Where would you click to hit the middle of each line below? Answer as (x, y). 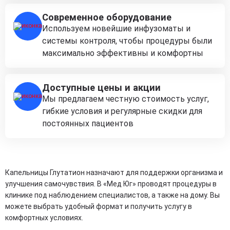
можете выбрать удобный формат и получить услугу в (99, 206)
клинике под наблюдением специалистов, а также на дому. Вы (112, 195)
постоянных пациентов (88, 123)
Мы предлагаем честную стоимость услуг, (126, 99)
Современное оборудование (107, 17)
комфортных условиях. (44, 218)
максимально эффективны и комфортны (123, 53)
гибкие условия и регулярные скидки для (122, 111)
